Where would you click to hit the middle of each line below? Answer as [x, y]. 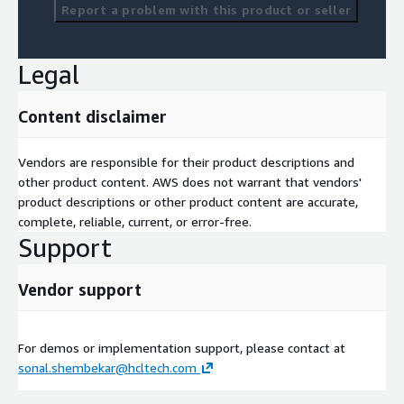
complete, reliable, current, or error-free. [135, 221]
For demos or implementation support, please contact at [182, 347]
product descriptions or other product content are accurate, [188, 201]
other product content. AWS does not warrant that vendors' [190, 181]
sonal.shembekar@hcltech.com [107, 367]
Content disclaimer [92, 116]
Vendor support [80, 289]
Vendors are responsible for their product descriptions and [186, 161]
